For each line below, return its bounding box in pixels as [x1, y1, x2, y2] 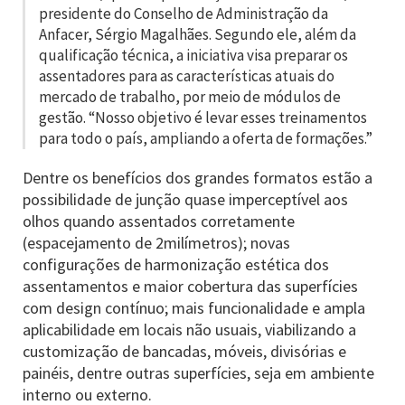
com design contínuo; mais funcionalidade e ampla [23, 297, 365, 318]
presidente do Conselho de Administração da [39, 4, 328, 24]
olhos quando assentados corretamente [23, 211, 295, 231]
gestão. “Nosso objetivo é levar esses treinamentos [39, 108, 367, 127]
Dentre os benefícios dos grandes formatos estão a [23, 167, 372, 188]
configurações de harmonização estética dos [23, 254, 329, 275]
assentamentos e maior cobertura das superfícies [23, 276, 358, 297]
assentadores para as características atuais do [39, 66, 334, 86]
